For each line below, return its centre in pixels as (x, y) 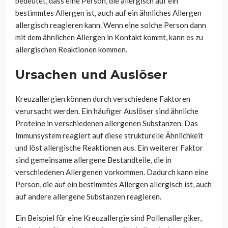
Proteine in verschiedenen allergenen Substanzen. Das (107, 123)
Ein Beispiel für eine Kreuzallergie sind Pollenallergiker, (108, 218)
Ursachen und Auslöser (91, 75)
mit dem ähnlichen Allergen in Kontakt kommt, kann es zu (109, 37)
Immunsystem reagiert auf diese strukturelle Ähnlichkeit (109, 135)
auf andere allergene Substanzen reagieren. (88, 196)
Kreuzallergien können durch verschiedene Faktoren (103, 99)
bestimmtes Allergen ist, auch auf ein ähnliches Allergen (108, 13)
